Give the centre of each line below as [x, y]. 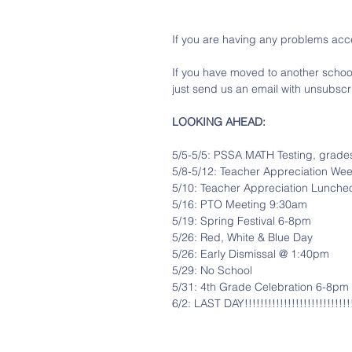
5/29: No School [212, 270]
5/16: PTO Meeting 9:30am [240, 204]
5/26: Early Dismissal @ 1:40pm [251, 254]
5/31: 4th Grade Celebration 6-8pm [260, 287]
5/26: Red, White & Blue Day [242, 237]
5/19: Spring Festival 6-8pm [242, 221]
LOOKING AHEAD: [219, 122]
